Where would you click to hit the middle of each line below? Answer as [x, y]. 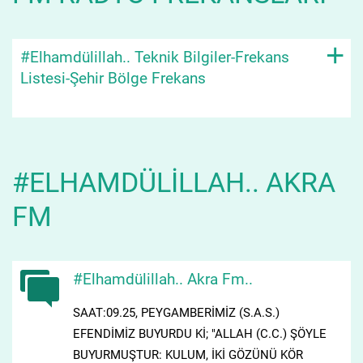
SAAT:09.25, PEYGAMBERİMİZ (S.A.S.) [176, 312]
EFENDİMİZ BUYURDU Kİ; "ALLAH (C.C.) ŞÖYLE [199, 333]
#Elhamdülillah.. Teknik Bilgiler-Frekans [154, 58]
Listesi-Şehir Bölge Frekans [113, 79]
